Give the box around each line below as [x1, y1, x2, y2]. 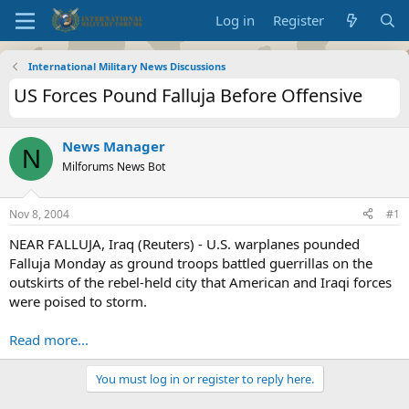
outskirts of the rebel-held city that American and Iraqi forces [9, 272, 392, 291]
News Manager [62, 137, 165, 155]
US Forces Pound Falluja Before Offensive [14, 83, 362, 108]
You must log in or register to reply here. [95, 370, 314, 387]
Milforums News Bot [62, 159, 165, 174]
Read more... [9, 330, 89, 349]
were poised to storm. [9, 291, 147, 310]
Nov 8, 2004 [9, 205, 69, 222]
